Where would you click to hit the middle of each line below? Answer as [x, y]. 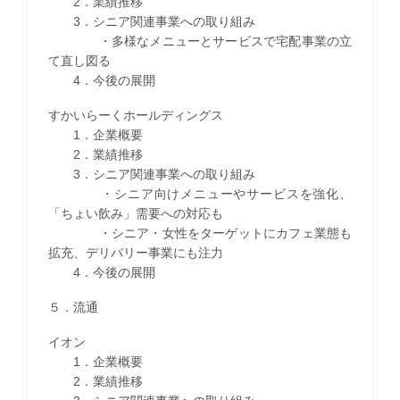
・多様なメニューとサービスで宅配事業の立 [200, 41]
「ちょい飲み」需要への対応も [135, 213]
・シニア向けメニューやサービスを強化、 [200, 193]
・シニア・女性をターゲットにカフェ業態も [200, 233]
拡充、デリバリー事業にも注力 [135, 252]
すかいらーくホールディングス [135, 115]
